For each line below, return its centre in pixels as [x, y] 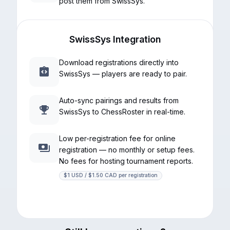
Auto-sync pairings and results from [119, 100]
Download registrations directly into [119, 62]
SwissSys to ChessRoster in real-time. [122, 112]
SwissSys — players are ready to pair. [123, 74]
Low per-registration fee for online [117, 138]
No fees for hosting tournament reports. [126, 161]
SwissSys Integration [115, 39]
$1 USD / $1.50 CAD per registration [111, 175]
